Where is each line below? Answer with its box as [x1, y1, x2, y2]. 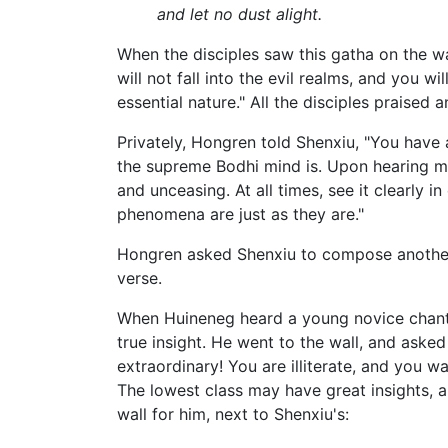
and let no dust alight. [157, 4, 322, 25]
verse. [117, 268, 162, 289]
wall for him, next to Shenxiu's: [117, 404, 349, 425]
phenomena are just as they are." [117, 204, 364, 225]
